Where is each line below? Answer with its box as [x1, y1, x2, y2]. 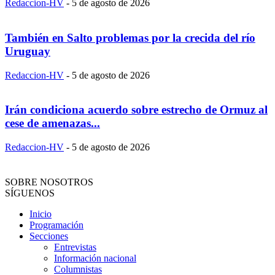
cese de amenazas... [5, 117, 100, 130]
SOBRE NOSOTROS [5, 177, 93, 188]
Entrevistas [54, 242, 96, 253]
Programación [29, 220, 83, 231]
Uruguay [5, 44, 50, 58]
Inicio [29, 209, 52, 220]
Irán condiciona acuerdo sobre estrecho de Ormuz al [5, 103, 268, 117]
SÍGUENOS [5, 188, 55, 199]
